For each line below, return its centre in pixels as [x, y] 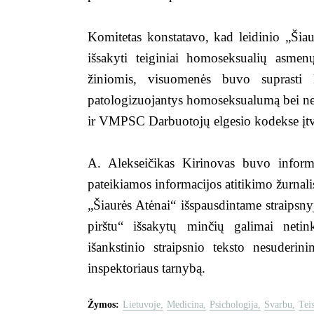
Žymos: [103, 305]
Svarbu [278, 305]
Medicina [185, 305]
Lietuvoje [142, 305]
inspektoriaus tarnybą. [146, 268]
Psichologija [234, 305]
